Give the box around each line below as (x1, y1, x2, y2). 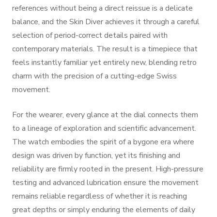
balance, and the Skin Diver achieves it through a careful (12, 16, 200, 27)
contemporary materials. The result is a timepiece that (12, 44, 198, 54)
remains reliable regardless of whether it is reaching (12, 191, 187, 201)
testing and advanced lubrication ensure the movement (12, 177, 199, 188)
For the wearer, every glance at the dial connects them (12, 109, 198, 120)
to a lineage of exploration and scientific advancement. (12, 123, 196, 134)
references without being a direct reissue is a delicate (12, 3, 193, 14)
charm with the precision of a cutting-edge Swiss (12, 71, 177, 81)
